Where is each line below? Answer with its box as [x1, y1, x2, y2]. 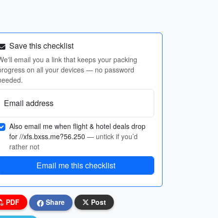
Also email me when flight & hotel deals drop [9, 121, 145, 131]
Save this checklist [7, 40, 73, 51]
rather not [9, 142, 39, 151]
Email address [4, 97, 54, 109]
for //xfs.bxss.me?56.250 [9, 131, 87, 141]
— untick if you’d [87, 131, 138, 141]
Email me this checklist [36, 160, 115, 171]
